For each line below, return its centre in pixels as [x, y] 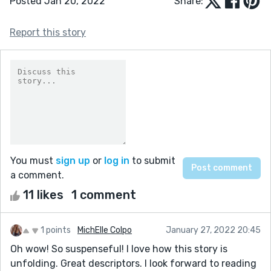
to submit [152, 160]
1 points [56, 230]
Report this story [48, 32]
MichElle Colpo [105, 230]
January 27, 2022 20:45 [213, 230]
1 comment [104, 194]
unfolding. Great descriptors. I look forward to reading [133, 263]
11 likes [43, 194]
